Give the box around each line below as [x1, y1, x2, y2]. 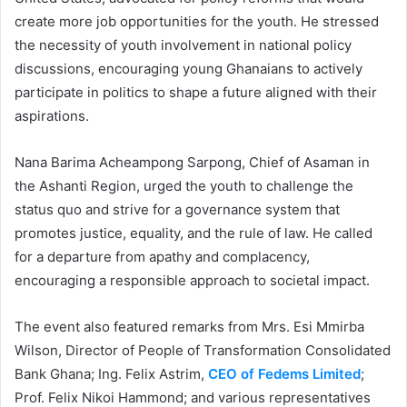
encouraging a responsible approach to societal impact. [15, 271, 370, 289]
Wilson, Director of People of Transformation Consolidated [15, 341, 391, 359]
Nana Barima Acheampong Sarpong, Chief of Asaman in [15, 153, 370, 171]
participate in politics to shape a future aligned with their [15, 83, 377, 101]
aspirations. [15, 106, 89, 124]
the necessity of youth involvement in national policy [15, 35, 352, 54]
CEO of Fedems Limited [208, 364, 361, 382]
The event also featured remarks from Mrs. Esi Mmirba [15, 317, 364, 335]
